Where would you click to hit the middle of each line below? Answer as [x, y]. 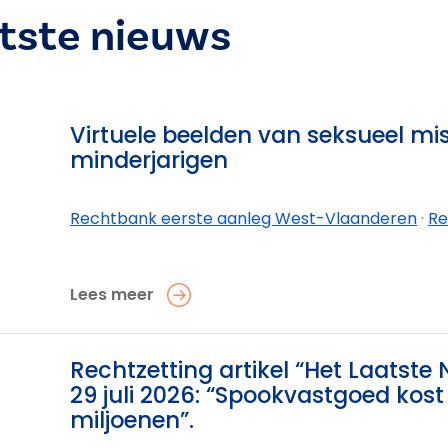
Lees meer [112, 295]
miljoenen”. [132, 420]
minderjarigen [149, 160]
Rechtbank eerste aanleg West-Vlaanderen [243, 219]
